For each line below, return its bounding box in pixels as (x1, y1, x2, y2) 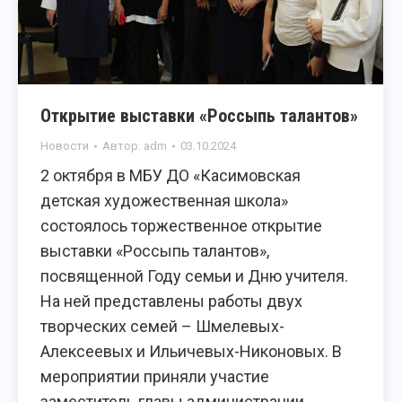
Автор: (102, 139, 144, 153)
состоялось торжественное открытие (40, 216, 322, 236)
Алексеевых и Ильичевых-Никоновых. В (40, 342, 342, 362)
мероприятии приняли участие (40, 367, 269, 387)
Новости (40, 139, 89, 153)
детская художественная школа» (40, 191, 288, 211)
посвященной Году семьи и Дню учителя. (40, 267, 348, 286)
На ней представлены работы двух (40, 292, 302, 311)
